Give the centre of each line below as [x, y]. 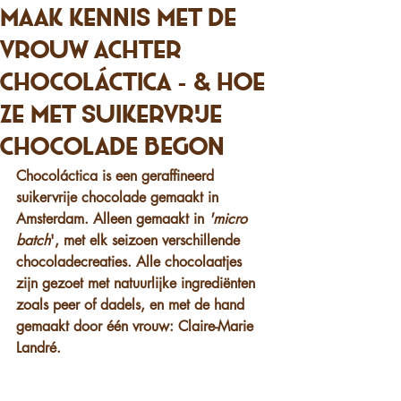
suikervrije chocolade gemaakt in [119, 197]
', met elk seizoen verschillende [147, 240]
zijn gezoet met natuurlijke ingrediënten [138, 283]
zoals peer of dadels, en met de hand [132, 305]
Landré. [38, 348]
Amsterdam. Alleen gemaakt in [112, 219]
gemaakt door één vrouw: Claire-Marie [137, 326]
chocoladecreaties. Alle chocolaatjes [131, 262]
